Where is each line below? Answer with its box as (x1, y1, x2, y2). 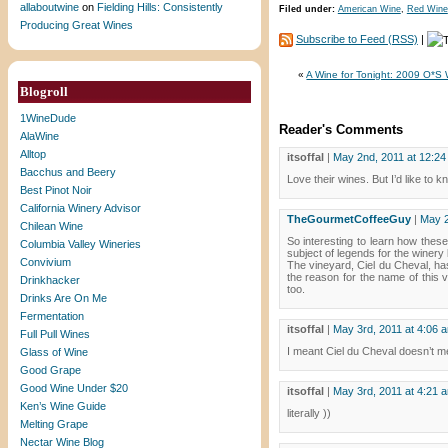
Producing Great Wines (20, 19, 133, 31)
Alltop (20, 148, 46, 160)
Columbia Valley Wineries (20, 238, 141, 250)
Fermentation (20, 310, 84, 322)
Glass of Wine (20, 346, 88, 358)
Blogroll (20, 84, 68, 99)
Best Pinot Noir (20, 184, 92, 196)
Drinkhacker (20, 274, 80, 286)
